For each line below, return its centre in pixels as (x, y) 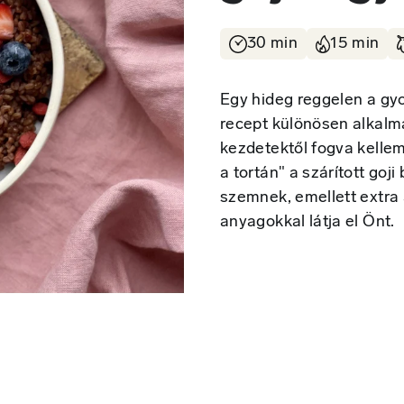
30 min (273, 44)
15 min (355, 44)
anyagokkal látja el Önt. (308, 223)
